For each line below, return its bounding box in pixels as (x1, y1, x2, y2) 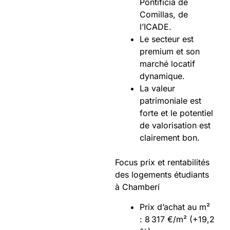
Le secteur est (140, 33, 194, 44)
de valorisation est (140, 120, 210, 130)
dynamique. (140, 70, 185, 81)
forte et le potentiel (140, 107, 213, 118)
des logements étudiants (115, 169, 209, 180)
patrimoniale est (140, 95, 201, 106)
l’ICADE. (140, 21, 171, 32)
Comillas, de (140, 9, 188, 20)
